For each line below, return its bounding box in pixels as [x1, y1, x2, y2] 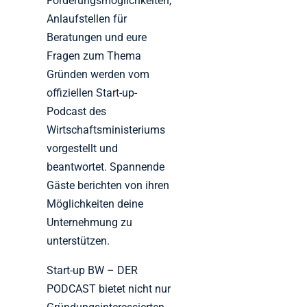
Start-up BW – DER [47, 263, 138, 277]
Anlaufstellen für [47, 12, 127, 25]
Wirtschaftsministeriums [47, 123, 166, 136]
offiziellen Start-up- [47, 86, 138, 99]
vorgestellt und [47, 141, 119, 155]
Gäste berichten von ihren [47, 178, 170, 192]
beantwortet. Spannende [47, 160, 165, 173]
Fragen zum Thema [47, 49, 142, 62]
